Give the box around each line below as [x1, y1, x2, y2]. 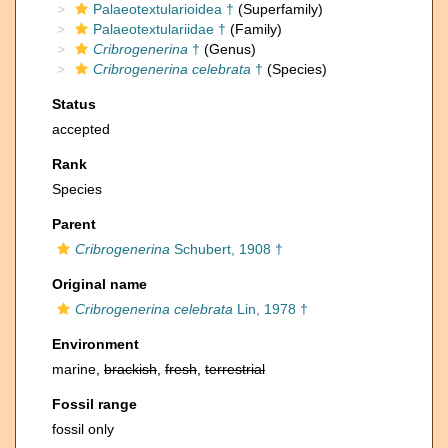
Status [52, 96, 96, 112]
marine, [52, 361, 104, 377]
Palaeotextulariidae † [93, 21, 226, 37]
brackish [104, 361, 157, 377]
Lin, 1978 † [233, 301, 308, 317]
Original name [52, 276, 147, 292]
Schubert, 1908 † [170, 241, 283, 257]
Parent [52, 216, 96, 232]
